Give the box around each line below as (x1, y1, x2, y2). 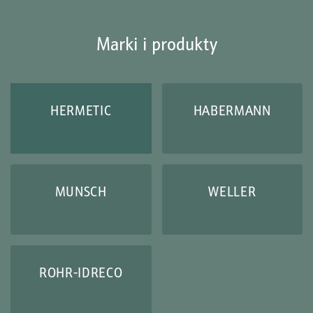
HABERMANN (193, 101, 271, 119)
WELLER (208, 182, 256, 200)
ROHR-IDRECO (39, 263, 123, 281)
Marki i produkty (96, 31, 217, 55)
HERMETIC (50, 101, 112, 119)
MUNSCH (54, 182, 107, 200)
